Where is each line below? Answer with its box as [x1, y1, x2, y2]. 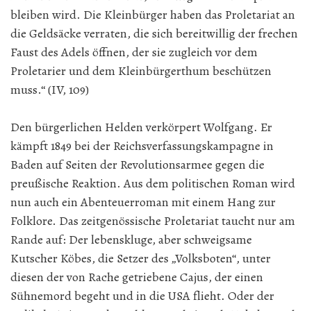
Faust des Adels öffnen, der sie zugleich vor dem [10, 44, 258, 60]
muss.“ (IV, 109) [10, 81, 89, 98]
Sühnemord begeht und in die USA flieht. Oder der [10, 287, 274, 304]
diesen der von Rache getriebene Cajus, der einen [10, 269, 263, 285]
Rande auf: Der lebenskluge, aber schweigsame [10, 231, 252, 248]
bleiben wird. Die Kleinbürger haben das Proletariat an [10, 6, 295, 23]
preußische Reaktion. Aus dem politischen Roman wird [10, 175, 295, 192]
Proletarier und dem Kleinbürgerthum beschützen [10, 62, 271, 79]
